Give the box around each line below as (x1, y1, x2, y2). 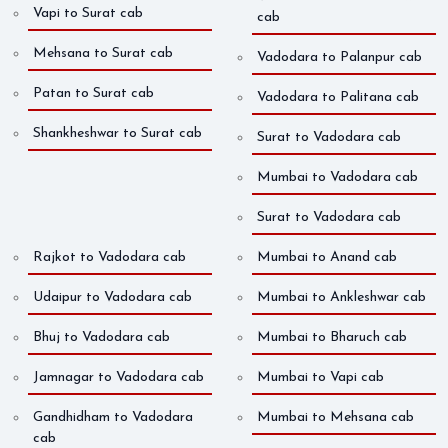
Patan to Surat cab (33, 86, 154, 102)
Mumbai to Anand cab (257, 250, 397, 266)
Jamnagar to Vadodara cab (33, 370, 204, 386)
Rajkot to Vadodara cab (33, 250, 186, 266)
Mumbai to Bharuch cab (257, 330, 407, 346)
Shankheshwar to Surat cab (33, 126, 202, 142)
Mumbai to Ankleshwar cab (257, 290, 426, 306)
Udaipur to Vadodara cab (33, 290, 192, 306)
